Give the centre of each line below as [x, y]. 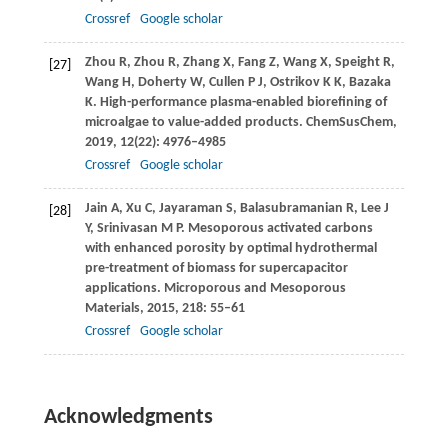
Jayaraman [190, 209]
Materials [112, 309]
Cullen [226, 83]
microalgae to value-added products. [193, 123]
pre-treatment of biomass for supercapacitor [216, 269]
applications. [122, 289]
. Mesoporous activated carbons [276, 229]
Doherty [162, 83]
